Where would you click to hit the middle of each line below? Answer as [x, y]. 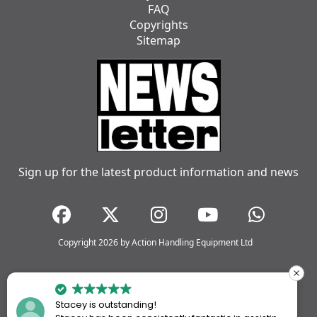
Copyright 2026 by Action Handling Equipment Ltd [155, 243]
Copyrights [158, 24]
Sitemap [158, 40]
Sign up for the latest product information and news [158, 172]
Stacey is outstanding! [106, 305]
